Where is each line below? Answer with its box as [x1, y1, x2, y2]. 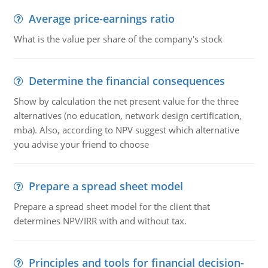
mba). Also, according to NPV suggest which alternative [13, 124, 239, 136]
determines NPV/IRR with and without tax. [13, 215, 187, 227]
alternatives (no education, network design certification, [13, 109, 242, 121]
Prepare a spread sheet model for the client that [13, 200, 210, 212]
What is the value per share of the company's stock [13, 33, 223, 45]
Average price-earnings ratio [28, 11, 175, 26]
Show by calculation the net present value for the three [13, 95, 239, 107]
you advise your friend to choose [13, 138, 149, 150]
